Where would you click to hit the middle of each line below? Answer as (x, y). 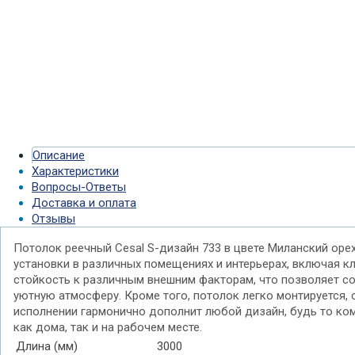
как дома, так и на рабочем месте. (108, 327)
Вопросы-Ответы (79, 187)
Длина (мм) (47, 346)
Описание (59, 155)
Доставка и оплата (84, 203)
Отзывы (53, 219)
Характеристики (75, 171)
